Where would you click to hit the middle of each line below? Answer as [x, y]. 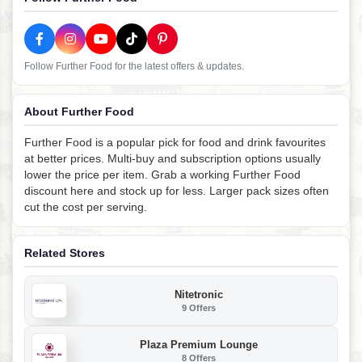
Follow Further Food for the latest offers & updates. [134, 67]
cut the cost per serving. [86, 207]
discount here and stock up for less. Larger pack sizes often [177, 191]
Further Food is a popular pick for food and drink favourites [175, 143]
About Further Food [79, 112]
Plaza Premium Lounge [199, 344]
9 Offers [199, 307]
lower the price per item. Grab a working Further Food [162, 175]
